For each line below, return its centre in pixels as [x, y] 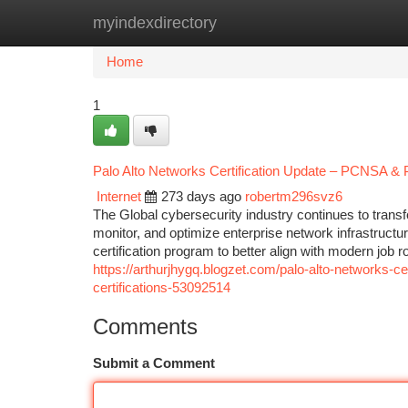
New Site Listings [235, 23]
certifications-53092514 [162, 288]
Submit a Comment [154, 363]
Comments [145, 326]
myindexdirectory [155, 23]
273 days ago [201, 197]
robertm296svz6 [294, 197]
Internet [119, 197]
